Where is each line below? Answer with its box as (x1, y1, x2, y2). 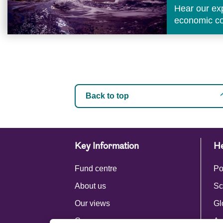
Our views (75, 199, 110, 208)
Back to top (86, 92, 129, 100)
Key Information (75, 142, 139, 151)
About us (75, 182, 106, 190)
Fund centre (75, 164, 117, 173)
